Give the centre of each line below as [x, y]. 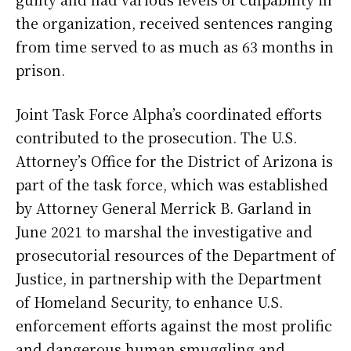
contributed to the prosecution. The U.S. [156, 138]
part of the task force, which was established [172, 185]
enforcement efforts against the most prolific [174, 326]
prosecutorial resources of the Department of [175, 255]
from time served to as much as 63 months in [175, 47]
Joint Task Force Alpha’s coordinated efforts [169, 114]
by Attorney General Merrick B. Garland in [164, 208]
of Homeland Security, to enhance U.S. [149, 302]
